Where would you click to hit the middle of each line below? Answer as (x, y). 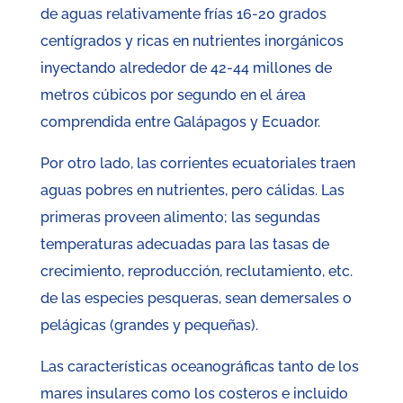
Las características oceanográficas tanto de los (199, 367)
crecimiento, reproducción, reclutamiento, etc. (196, 272)
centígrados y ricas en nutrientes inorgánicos (192, 41)
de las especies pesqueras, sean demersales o (196, 299)
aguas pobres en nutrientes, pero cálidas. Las (192, 191)
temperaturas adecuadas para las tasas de (184, 245)
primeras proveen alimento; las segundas (180, 218)
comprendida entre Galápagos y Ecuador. (180, 122)
